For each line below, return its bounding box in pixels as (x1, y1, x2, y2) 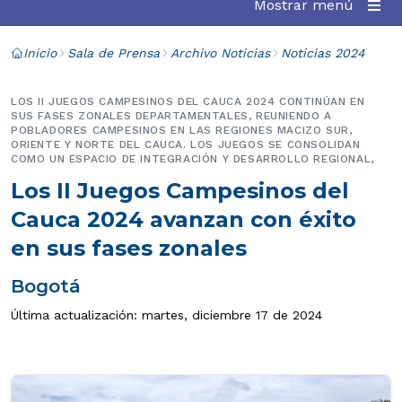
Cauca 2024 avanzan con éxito (11, 206, 356, 232)
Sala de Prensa (67, 46, 160, 60)
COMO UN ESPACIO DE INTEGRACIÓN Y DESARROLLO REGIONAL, (11, 153, 374, 165)
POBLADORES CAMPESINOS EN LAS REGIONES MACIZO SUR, (11, 124, 353, 136)
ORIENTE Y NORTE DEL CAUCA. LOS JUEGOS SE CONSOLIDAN (11, 138, 361, 151)
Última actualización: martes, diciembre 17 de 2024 (11, 308, 322, 322)
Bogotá (11, 275, 81, 297)
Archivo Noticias (170, 46, 270, 60)
